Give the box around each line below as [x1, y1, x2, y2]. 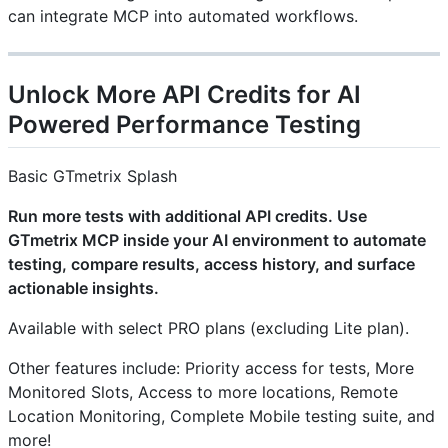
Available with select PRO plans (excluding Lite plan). [8, 318, 409, 339]
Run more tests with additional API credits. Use [8, 206, 367, 227]
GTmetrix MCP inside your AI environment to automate [8, 230, 426, 251]
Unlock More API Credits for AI [8, 80, 361, 110]
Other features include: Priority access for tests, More [8, 358, 414, 379]
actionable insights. [8, 278, 159, 299]
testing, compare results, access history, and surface [8, 254, 415, 275]
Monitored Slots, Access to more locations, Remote [8, 382, 398, 403]
